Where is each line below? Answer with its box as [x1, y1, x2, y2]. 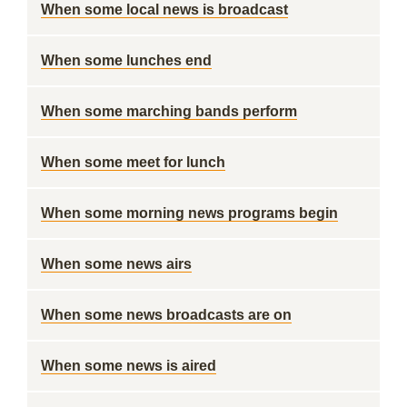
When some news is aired [41, 358, 216, 373]
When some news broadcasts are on [41, 307, 292, 323]
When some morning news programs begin [41, 205, 338, 221]
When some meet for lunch [41, 154, 225, 170]
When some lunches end [41, 53, 212, 68]
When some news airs [41, 256, 192, 272]
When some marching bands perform [41, 104, 297, 119]
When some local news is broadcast [41, 2, 288, 17]
